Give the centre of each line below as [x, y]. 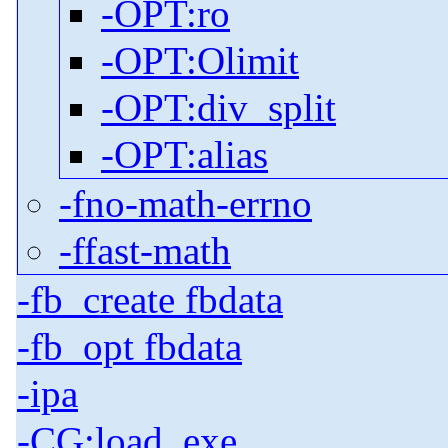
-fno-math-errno [185, 204]
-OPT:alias [184, 155]
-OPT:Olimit [200, 61]
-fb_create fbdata [150, 300]
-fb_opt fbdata [129, 347]
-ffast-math [145, 251]
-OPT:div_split [218, 108]
